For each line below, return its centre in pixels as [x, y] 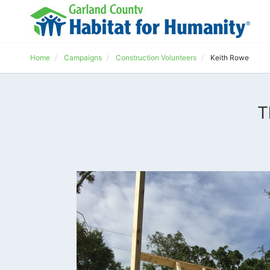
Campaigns [83, 58]
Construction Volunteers [156, 58]
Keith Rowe [230, 58]
